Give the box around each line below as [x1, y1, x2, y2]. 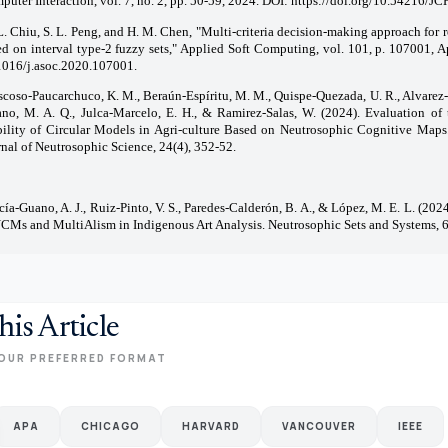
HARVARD [181, 418, 240, 433]
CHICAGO [80, 418, 140, 433]
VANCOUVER [281, 418, 356, 433]
